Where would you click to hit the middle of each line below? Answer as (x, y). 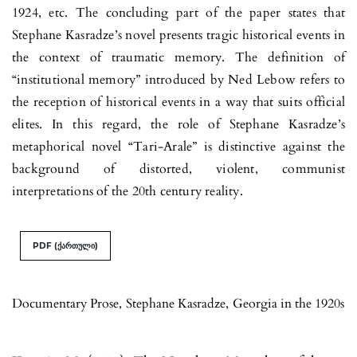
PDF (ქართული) (65, 245)
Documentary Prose (65, 303)
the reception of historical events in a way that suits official (178, 102)
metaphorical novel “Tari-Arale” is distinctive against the (178, 146)
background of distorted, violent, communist (178, 169)
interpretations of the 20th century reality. (127, 191)
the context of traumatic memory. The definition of (178, 57)
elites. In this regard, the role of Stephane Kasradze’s (178, 124)
